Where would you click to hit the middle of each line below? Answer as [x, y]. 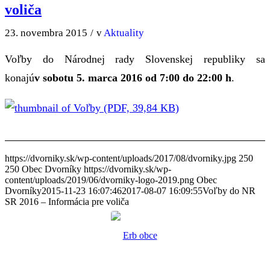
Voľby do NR [229, 190]
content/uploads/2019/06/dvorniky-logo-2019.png [99, 180]
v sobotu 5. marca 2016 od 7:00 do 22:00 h [133, 78]
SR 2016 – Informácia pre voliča [67, 201]
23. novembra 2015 [46, 33]
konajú [20, 78]
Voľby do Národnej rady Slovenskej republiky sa [135, 59]
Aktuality [124, 33]
